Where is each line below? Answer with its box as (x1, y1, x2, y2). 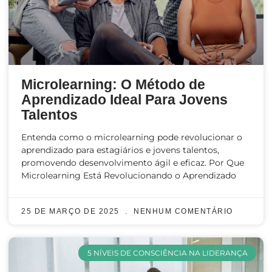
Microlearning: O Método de (21, 76, 205, 93)
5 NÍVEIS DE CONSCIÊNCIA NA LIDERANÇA (87, 248, 248, 257)
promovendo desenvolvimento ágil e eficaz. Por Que (21, 157, 244, 169)
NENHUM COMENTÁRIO (131, 207, 233, 216)
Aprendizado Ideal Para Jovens (21, 92, 228, 108)
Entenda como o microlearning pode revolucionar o (21, 132, 242, 143)
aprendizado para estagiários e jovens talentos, (21, 144, 219, 156)
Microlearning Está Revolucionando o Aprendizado (21, 170, 236, 182)
